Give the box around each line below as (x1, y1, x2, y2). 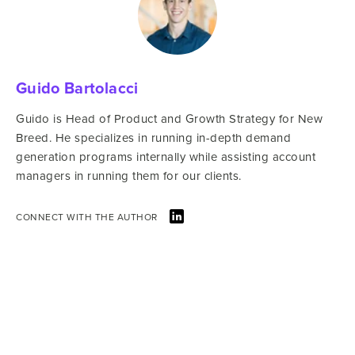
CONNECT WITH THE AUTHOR (16, 210, 158, 224)
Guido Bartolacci (16, 76, 139, 100)
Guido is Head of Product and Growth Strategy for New (16, 110, 323, 128)
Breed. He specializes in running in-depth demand (16, 129, 291, 147)
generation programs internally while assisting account (16, 148, 315, 166)
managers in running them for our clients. (16, 167, 242, 185)
